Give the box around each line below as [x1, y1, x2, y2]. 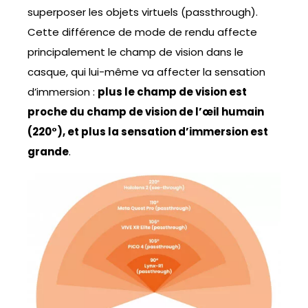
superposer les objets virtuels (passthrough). [27, 5, 258, 20]
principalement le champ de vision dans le [27, 45, 243, 60]
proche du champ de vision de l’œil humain [27, 104, 264, 120]
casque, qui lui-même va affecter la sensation [27, 65, 265, 80]
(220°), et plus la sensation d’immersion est [27, 124, 268, 140]
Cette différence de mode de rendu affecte [27, 25, 257, 40]
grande [27, 144, 69, 159]
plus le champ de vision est [98, 85, 247, 100]
